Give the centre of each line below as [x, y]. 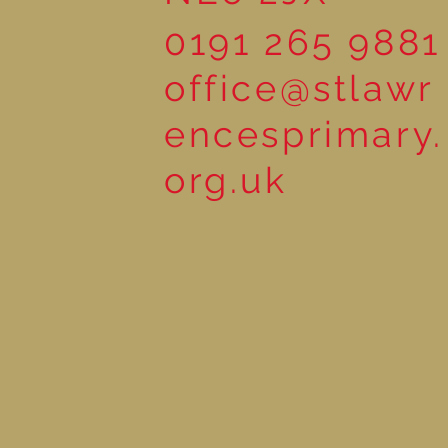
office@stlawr [299, 88]
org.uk [226, 180]
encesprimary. [304, 134]
